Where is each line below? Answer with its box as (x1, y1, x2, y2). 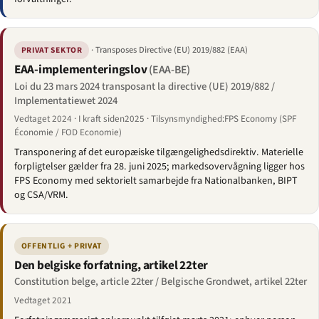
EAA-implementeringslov (14, 61, 147, 79)
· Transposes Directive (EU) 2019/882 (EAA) (91, 43, 249, 57)
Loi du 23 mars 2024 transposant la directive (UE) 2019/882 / (14, 78, 275, 94)
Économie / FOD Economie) (14, 126, 122, 140)
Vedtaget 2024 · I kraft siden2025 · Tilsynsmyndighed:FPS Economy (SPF (14, 113, 296, 126)
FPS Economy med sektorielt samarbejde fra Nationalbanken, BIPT (14, 174, 298, 189)
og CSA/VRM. (14, 188, 68, 203)
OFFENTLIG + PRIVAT (21, 240, 103, 253)
